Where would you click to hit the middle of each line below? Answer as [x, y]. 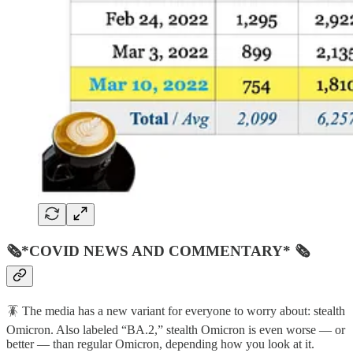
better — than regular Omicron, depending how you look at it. [160, 344]
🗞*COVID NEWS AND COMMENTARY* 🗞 [158, 251]
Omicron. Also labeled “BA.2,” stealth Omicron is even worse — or [176, 329]
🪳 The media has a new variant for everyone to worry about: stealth [176, 310]
